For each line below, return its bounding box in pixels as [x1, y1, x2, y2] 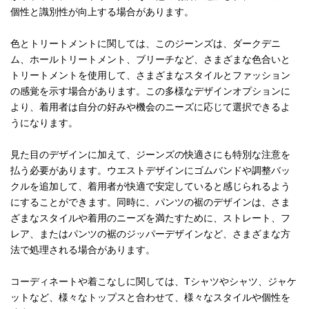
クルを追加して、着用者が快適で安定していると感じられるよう [10, 181, 290, 192]
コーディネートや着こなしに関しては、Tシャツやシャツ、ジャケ [10, 276, 297, 288]
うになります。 [10, 117, 78, 129]
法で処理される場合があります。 [10, 244, 155, 256]
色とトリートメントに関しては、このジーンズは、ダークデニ [10, 38, 281, 50]
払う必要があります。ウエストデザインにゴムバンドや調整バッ [10, 165, 290, 177]
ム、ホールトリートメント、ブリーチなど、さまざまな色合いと [10, 54, 290, 66]
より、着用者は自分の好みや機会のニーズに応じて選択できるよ [10, 101, 290, 113]
